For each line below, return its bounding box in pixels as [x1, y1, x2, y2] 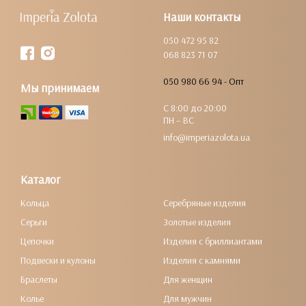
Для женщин [163, 273, 212, 286]
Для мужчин [163, 292, 212, 305]
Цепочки [20, 235, 54, 247]
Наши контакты [163, 10, 240, 24]
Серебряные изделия [163, 197, 246, 209]
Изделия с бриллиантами [163, 235, 262, 247]
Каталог [20, 172, 61, 186]
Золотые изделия [163, 216, 231, 228]
